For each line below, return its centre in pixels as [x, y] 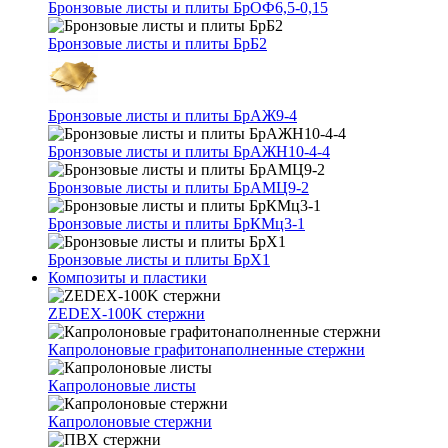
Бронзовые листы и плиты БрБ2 [157, 43]
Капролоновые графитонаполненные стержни [206, 349]
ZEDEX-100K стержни [126, 313]
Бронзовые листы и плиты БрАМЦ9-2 [178, 187]
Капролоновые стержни [130, 421]
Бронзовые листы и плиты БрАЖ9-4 [172, 115]
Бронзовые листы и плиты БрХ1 [159, 259]
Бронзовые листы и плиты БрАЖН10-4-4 [189, 151]
